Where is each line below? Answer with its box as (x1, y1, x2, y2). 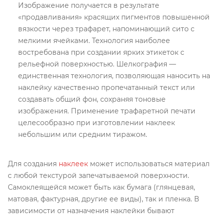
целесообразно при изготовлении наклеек (18, 118, 175, 128)
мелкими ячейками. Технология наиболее (18, 36, 170, 45)
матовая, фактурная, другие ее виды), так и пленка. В (8, 195, 199, 204)
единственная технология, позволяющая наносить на (18, 71, 210, 81)
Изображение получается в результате (18, 1, 159, 10)
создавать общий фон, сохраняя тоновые (18, 95, 166, 104)
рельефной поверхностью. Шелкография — (18, 60, 176, 69)
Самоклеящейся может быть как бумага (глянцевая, (8, 183, 195, 192)
